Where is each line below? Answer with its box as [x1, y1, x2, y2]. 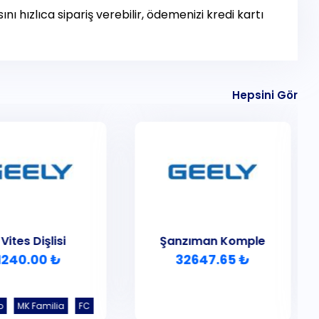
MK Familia [17, 300, 65, 313]
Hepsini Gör [232, 87, 298, 103]
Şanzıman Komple [159, 233, 266, 250]
